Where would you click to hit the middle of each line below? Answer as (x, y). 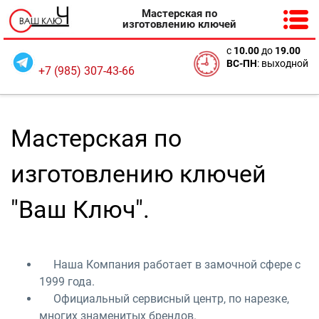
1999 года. (67, 282)
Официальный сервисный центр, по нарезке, (164, 299)
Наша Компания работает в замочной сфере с (170, 265)
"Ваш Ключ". (80, 209)
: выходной (283, 63)
